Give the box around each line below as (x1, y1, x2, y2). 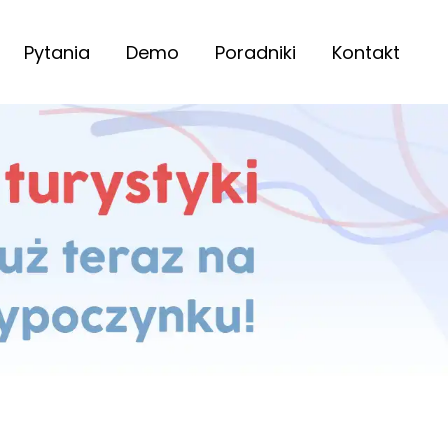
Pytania (24, 39, 90, 65)
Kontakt (332, 39, 400, 65)
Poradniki (215, 39, 296, 65)
